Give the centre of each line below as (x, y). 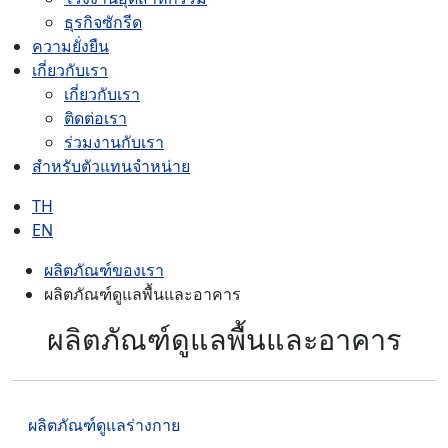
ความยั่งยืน (70, 45)
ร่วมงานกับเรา (114, 141)
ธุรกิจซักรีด (103, 21)
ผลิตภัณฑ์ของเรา (104, 269)
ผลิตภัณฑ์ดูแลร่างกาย (104, 424)
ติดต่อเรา (95, 117)
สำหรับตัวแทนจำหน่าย (111, 165)
